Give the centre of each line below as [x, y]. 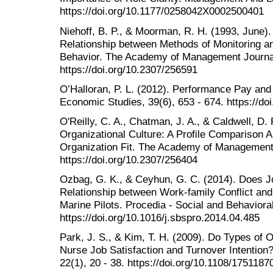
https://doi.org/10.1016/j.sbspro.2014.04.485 [160, 218]
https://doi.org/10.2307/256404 [129, 160]
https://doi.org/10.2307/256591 [129, 69]
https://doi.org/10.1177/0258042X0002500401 [162, 11]
